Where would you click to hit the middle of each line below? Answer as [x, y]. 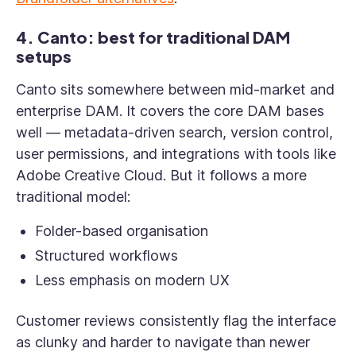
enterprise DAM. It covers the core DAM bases [170, 111]
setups [44, 56]
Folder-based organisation [122, 231]
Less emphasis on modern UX [132, 280]
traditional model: [73, 197]
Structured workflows [106, 255]
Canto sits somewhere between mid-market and [175, 89]
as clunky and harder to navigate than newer [163, 342]
